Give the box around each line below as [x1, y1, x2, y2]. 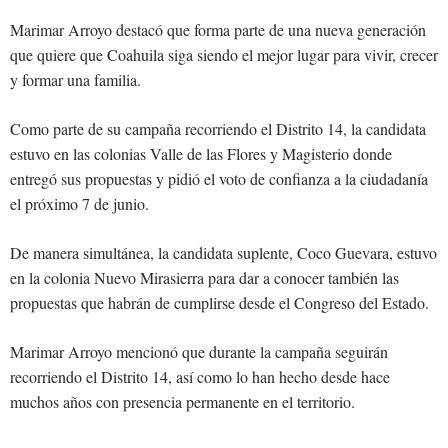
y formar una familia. [10, 68, 141, 90]
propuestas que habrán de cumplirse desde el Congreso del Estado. [10, 291, 429, 313]
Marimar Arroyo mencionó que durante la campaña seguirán [10, 340, 388, 362]
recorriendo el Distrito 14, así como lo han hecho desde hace [10, 365, 390, 387]
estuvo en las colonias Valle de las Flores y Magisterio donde [10, 142, 392, 164]
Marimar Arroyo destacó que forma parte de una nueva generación [10, 18, 426, 40]
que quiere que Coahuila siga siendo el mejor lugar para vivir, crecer [10, 43, 438, 65]
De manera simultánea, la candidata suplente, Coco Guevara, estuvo [10, 241, 437, 263]
